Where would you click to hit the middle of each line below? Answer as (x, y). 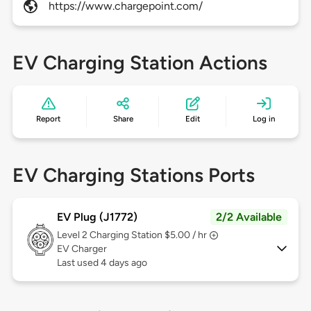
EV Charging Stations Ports (133, 175)
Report (49, 119)
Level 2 (73, 235)
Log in (263, 119)
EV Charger (82, 249)
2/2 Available (249, 217)
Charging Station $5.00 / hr (148, 235)
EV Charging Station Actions (140, 63)
